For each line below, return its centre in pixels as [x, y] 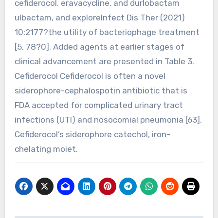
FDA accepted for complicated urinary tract [99, 105]
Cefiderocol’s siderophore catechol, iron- [92, 134]
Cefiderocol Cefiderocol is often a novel [90, 76]
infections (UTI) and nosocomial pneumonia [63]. [108, 119]
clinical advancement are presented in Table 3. [104, 61]
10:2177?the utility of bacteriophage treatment [107, 32]
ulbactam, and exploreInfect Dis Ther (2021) [100, 17]
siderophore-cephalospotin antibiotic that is [101, 90]
